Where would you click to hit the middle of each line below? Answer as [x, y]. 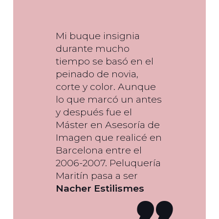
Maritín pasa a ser [97, 176]
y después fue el [94, 112]
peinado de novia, [97, 74]
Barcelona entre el [99, 150]
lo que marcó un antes [109, 99]
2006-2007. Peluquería [108, 163]
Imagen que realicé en [109, 138]
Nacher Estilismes [100, 188]
